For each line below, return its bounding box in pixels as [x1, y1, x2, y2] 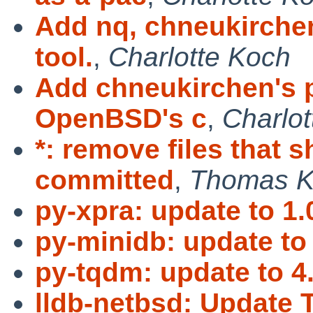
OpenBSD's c [35, 103, 207, 133]
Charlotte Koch [108, 41, 291, 72]
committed [35, 164, 174, 195]
